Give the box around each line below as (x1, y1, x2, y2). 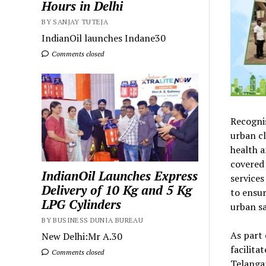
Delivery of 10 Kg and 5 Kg (42, 182, 192, 199)
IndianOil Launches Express (42, 167, 198, 185)
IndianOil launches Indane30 (42, 31, 166, 45)
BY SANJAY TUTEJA (42, 17, 109, 26)
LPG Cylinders (42, 196, 122, 213)
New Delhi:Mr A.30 (42, 230, 123, 243)
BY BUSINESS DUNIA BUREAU (42, 216, 144, 225)
